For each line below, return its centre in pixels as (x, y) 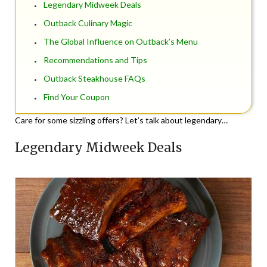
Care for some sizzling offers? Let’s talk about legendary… (121, 120)
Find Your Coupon (77, 97)
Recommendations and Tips (95, 60)
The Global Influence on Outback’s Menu (121, 42)
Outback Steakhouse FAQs (94, 79)
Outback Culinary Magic (88, 23)
